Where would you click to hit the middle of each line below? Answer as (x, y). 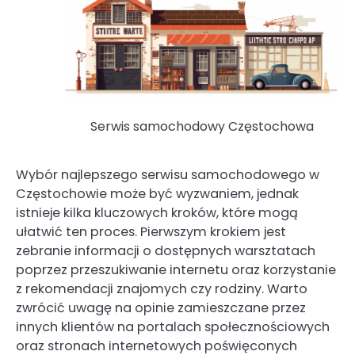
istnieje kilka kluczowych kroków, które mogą (157, 212)
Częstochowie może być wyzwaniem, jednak (157, 193)
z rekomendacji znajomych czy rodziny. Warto (162, 288)
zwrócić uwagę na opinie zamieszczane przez (161, 307)
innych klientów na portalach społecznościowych (173, 326)
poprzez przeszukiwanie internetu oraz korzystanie (176, 269)
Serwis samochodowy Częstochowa (202, 126)
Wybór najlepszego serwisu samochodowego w (168, 174)
